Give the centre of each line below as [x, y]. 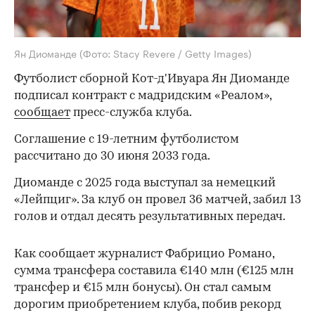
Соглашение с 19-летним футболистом [127, 139]
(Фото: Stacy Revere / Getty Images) [166, 52]
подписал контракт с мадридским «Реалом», [143, 96]
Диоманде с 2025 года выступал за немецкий [145, 183]
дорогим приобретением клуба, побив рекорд [148, 304]
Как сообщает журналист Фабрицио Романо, [144, 254]
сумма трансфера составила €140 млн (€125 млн [154, 271]
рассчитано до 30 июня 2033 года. [112, 156]
